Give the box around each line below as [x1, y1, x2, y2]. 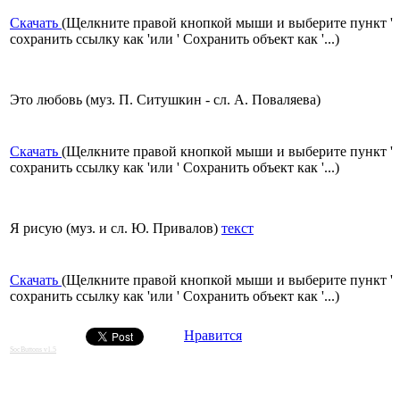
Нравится [184, 328, 242, 344]
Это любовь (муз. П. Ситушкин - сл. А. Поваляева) [10, 92, 321, 108]
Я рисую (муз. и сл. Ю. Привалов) [10, 221, 221, 237]
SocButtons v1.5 [10, 346, 56, 354]
